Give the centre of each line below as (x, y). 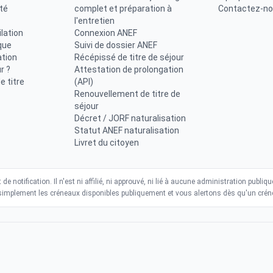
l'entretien (94, 21)
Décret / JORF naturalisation (130, 118)
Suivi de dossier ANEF (115, 45)
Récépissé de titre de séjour (129, 57)
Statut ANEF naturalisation (126, 130)
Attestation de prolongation (129, 69)
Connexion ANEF (105, 33)
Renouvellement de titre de (127, 94)
